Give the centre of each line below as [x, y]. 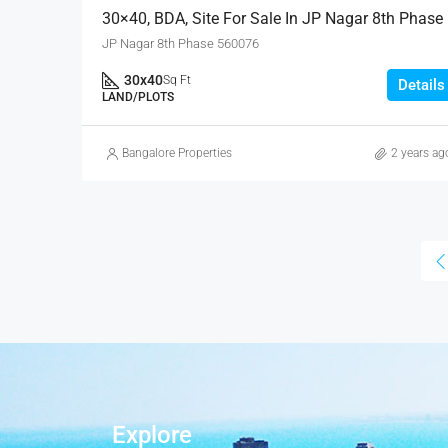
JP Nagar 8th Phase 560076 [180, 44]
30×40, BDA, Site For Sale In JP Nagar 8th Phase [272, 19]
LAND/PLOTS [138, 97]
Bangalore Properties [177, 153]
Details [421, 85]
